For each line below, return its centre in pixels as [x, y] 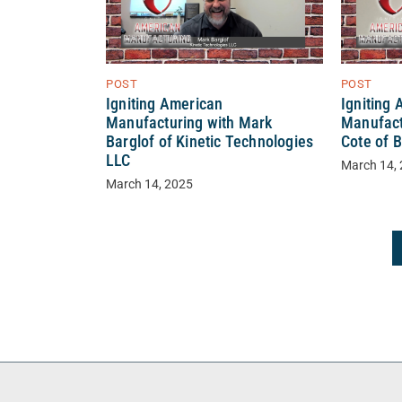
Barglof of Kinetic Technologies [210, 141]
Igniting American [165, 104]
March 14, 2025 [149, 184]
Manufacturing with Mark [189, 122]
